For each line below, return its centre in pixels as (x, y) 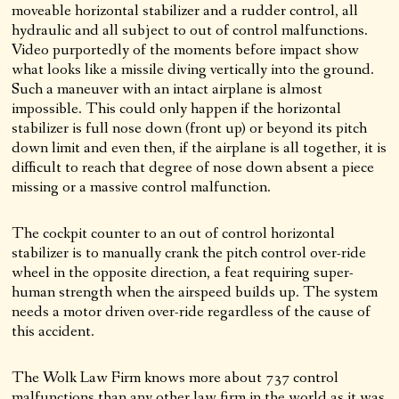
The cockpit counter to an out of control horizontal (174, 233)
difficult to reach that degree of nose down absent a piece (193, 167)
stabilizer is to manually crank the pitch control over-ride (189, 252)
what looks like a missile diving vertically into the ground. (193, 69)
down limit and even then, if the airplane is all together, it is (199, 147)
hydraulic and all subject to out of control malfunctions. (190, 30)
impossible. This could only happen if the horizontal (177, 108)
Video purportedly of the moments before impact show (186, 49)
